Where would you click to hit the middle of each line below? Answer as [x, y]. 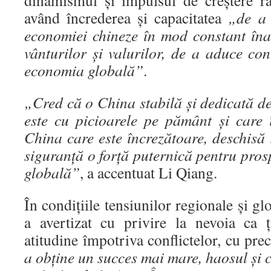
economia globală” [84, 70]
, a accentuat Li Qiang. [149, 173]
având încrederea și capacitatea [126, 18]
